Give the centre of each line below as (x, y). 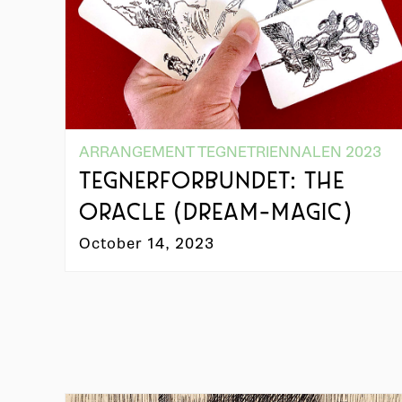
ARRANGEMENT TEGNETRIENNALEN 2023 (231, 152)
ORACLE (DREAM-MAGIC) (216, 214)
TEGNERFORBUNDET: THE (212, 182)
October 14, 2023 (147, 243)
